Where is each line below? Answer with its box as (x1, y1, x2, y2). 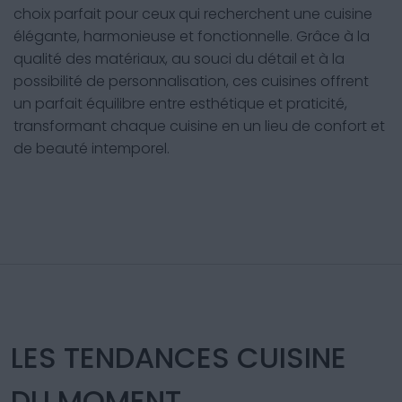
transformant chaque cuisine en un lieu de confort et (13, 116, 385, 136)
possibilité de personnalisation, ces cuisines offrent (13, 71, 369, 92)
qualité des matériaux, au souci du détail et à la (13, 48, 345, 69)
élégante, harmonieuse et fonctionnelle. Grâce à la (13, 26, 370, 47)
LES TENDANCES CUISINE (11, 337, 346, 378)
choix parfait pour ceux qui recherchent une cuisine (13, 4, 372, 24)
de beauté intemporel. (13, 138, 170, 159)
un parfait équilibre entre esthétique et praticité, (13, 93, 347, 114)
